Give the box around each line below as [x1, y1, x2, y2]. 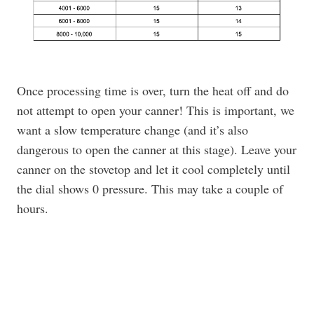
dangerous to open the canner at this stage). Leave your [17, 141, 296, 158]
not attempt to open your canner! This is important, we [17, 102, 294, 118]
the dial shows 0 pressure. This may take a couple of [17, 180, 283, 197]
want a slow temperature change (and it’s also [17, 121, 248, 138]
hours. [17, 200, 48, 217]
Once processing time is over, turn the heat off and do [17, 82, 289, 99]
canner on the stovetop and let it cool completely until [17, 161, 290, 177]
